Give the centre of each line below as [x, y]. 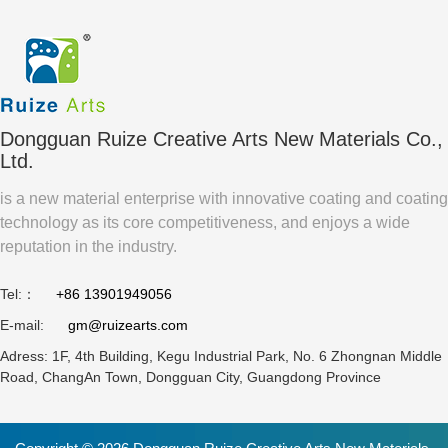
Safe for [175, 56]
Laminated [62, 176]
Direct [169, 80]
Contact [175, 128]
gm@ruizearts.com [128, 324]
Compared [62, 128]
